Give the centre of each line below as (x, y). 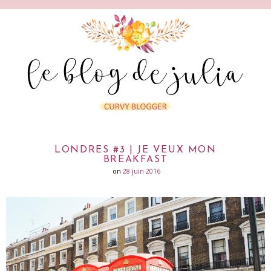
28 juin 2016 (142, 171)
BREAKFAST (135, 159)
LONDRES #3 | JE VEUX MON (135, 150)
